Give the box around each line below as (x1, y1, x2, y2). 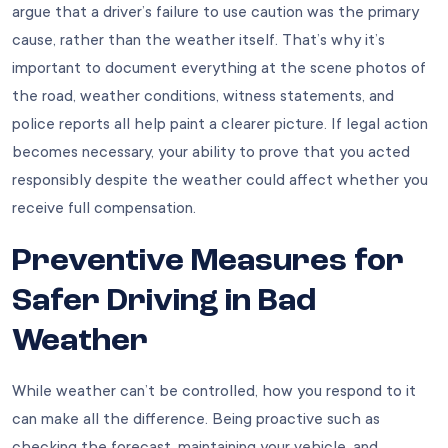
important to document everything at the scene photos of (12, 58, 426, 77)
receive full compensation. (12, 198, 196, 217)
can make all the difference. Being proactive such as (12, 409, 380, 428)
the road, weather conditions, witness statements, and (12, 86, 394, 105)
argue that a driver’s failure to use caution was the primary (12, 2, 419, 21)
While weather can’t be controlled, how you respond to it (12, 381, 416, 400)
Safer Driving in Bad (12, 285, 316, 318)
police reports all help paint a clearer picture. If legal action (12, 114, 428, 133)
